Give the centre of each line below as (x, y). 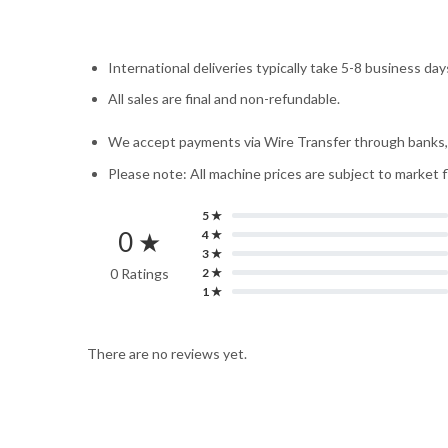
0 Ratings (139, 273)
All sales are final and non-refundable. (224, 99)
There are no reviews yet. (167, 353)
